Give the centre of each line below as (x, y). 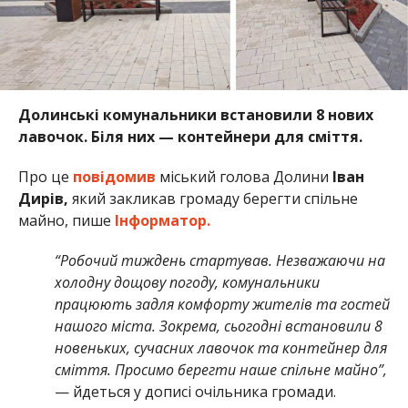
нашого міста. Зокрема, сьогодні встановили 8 (218, 326)
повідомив (114, 176)
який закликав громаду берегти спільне (213, 198)
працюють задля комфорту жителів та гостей (222, 304)
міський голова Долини (244, 176)
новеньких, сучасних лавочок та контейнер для (220, 347)
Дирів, (43, 198)
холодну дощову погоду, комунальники (187, 282)
